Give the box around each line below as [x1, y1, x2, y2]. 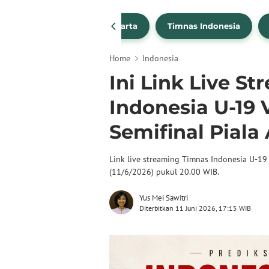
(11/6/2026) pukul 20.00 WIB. [109, 166, 219, 177]
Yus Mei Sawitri [139, 193, 188, 203]
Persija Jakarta [76, 21, 138, 31]
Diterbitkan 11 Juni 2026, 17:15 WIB [139, 204, 251, 213]
